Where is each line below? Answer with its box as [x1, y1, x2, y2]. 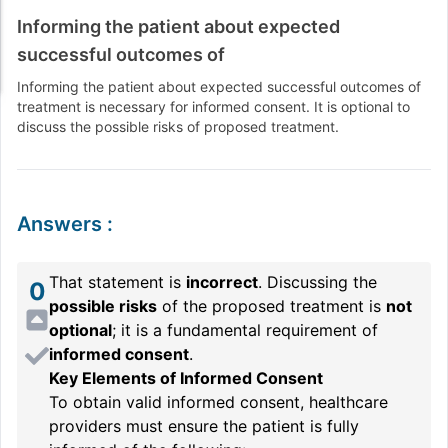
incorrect [186, 272, 258, 292]
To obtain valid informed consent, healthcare [49, 392, 388, 412]
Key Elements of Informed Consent [49, 368, 323, 388]
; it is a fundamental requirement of [112, 320, 378, 340]
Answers [17, 212, 102, 236]
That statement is [49, 272, 186, 292]
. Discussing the [258, 272, 377, 292]
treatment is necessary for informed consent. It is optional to [17, 98, 410, 115]
